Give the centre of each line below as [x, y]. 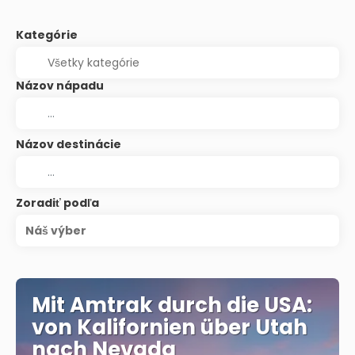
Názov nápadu [60, 85]
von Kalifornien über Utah [170, 327]
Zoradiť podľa [57, 202]
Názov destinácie [69, 144]
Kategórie [47, 34]
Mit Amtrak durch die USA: [172, 305]
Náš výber [56, 230]
